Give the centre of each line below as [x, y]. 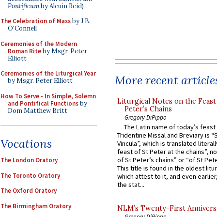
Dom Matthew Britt [38, 110]
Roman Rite [24, 51]
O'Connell [22, 28]
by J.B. [81, 21]
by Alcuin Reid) [62, 6]
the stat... [131, 185]
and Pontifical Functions [43, 103]
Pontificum [23, 6]
